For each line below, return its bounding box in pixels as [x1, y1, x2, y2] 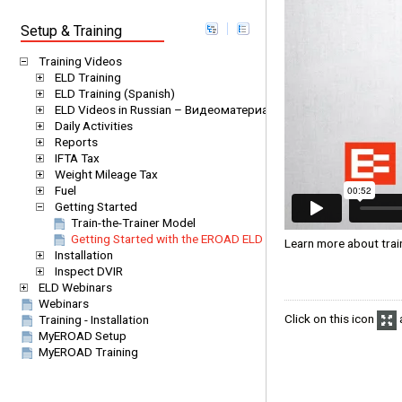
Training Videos [39, 54, 122, 68]
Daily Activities [55, 118, 133, 133]
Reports [55, 135, 98, 149]
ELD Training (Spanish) [55, 86, 175, 100]
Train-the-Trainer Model [71, 215, 196, 230]
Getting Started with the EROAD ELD [71, 232, 263, 246]
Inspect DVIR [55, 264, 123, 278]
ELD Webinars [39, 280, 112, 294]
